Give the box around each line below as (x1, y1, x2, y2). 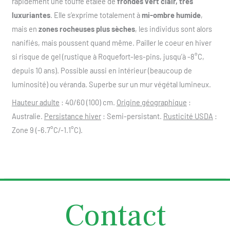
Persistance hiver (44, 111, 101, 121)
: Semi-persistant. (101, 111, 163, 121)
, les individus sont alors (135, 24, 212, 34)
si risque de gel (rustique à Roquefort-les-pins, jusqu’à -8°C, (11, 52, 204, 62)
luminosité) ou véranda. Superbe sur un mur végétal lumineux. (11, 80, 211, 89)
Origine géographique (116, 98, 187, 107)
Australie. (11, 111, 44, 121)
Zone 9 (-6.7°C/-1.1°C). (11, 125, 83, 135)
